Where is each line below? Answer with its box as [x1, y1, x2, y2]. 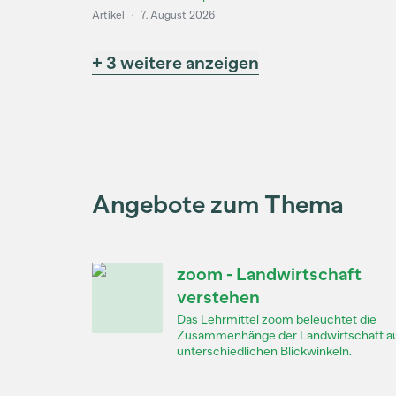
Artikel [92, 9, 125, 21]
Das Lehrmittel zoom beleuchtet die [177, 312, 377, 327]
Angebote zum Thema [92, 189, 344, 219]
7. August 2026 [141, 9, 215, 21]
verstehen [177, 286, 260, 308]
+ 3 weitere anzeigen [92, 52, 259, 73]
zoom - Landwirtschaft [177, 263, 362, 285]
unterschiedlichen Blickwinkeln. [177, 344, 352, 359]
